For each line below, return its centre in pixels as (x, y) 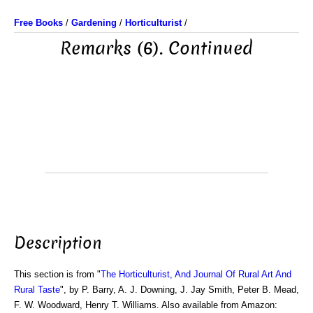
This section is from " (57, 274)
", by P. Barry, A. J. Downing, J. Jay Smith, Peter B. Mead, (180, 289)
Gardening (94, 23)
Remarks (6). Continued (156, 49)
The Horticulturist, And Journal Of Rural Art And (196, 274)
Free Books (38, 23)
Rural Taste (37, 289)
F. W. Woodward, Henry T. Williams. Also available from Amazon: (146, 305)
